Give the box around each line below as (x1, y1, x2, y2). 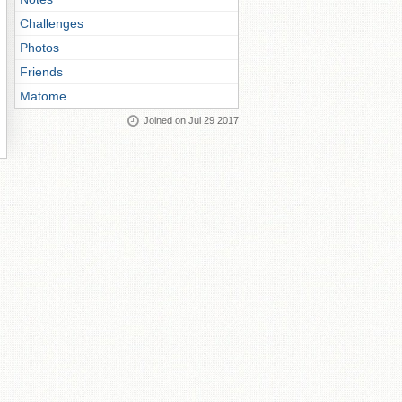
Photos (20, 40, 59, 55)
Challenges (20, 16, 83, 31)
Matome (20, 89, 66, 103)
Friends (20, 65, 63, 79)
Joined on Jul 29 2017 (144, 115, 239, 126)
